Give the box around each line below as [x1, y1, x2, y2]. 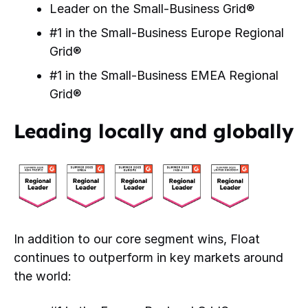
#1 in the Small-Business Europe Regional [49, 25, 284, 41]
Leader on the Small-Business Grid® [49, 1, 255, 16]
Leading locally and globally [14, 119, 294, 144]
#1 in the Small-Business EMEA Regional [49, 68, 278, 83]
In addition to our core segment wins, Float [14, 232, 260, 247]
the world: [14, 269, 71, 284]
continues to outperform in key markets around [14, 250, 283, 265]
